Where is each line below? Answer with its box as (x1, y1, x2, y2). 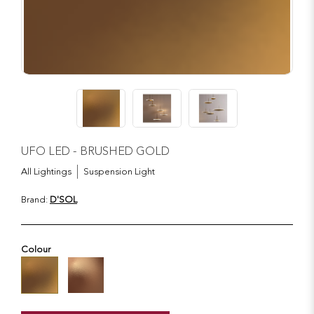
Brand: (21, 192, 50, 207)
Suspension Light (83, 164, 155, 179)
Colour (21, 242, 50, 257)
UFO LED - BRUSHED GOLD (21, 142, 170, 161)
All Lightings (21, 164, 71, 179)
